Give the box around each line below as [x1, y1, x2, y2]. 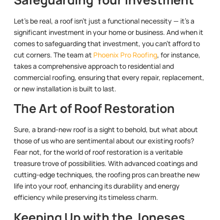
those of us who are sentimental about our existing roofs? [14, 136, 194, 146]
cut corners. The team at [14, 50, 93, 59]
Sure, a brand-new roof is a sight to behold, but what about [14, 125, 198, 135]
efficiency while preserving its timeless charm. [14, 192, 158, 202]
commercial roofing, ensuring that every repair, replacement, [14, 72, 204, 82]
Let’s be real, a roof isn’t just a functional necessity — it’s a [14, 16, 194, 26]
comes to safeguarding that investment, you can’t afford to [14, 38, 200, 48]
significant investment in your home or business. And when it [14, 27, 203, 37]
